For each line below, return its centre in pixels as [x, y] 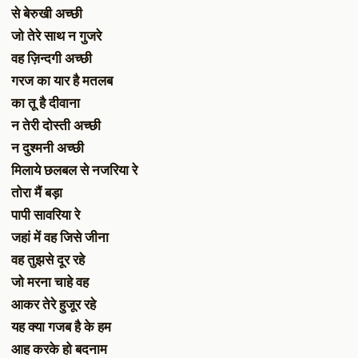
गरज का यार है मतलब [62, 81]
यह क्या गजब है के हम [61, 327]
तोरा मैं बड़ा [37, 193]
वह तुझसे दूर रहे [48, 260]
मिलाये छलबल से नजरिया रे [74, 170]
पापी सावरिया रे [46, 215]
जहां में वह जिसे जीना [60, 237]
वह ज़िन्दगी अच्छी [52, 58]
